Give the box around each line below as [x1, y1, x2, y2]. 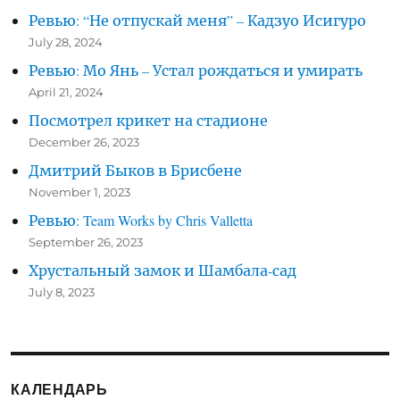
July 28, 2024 [29, 35, 104, 50]
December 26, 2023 [29, 135, 140, 150]
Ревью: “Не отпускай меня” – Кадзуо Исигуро [29, 11, 367, 30]
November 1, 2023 [29, 185, 131, 200]
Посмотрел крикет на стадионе [29, 111, 269, 130]
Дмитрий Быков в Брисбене [29, 161, 243, 180]
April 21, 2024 [29, 85, 104, 100]
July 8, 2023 [29, 285, 96, 300]
